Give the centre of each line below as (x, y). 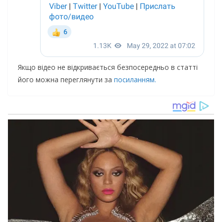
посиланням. (135, 80)
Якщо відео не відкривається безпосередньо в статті (108, 67)
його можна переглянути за (66, 80)
